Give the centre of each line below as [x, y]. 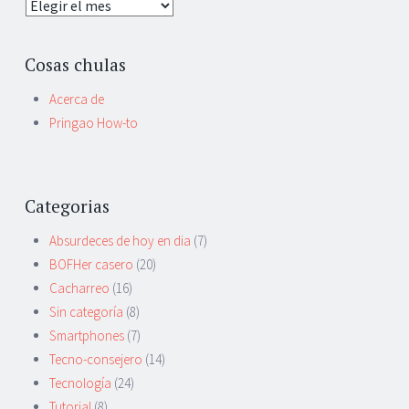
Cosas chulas [75, 65]
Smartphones [87, 335]
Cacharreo [79, 288]
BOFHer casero [91, 264]
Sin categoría [86, 311]
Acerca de [77, 99]
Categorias [67, 206]
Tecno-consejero [96, 359]
